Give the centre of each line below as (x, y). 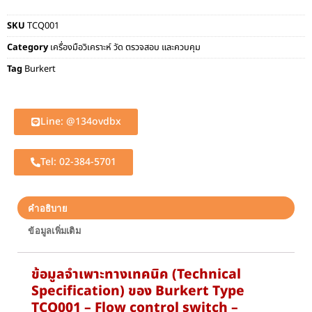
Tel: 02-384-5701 (78, 162)
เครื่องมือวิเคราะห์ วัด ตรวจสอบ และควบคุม (125, 47)
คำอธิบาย (48, 208)
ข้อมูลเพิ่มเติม (54, 231)
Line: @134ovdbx (81, 122)
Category (28, 47)
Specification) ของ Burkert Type (138, 292)
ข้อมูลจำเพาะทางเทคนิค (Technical (136, 275)
